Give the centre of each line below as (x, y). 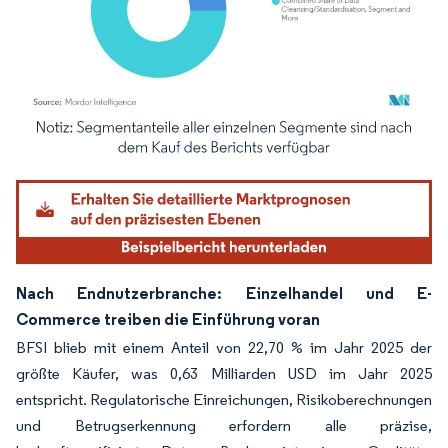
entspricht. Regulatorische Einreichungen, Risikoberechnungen (224, 399)
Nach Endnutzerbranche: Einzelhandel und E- (224, 292)
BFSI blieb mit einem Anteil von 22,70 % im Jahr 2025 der (224, 347)
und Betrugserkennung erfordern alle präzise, (224, 425)
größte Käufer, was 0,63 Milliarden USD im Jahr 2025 (224, 373)
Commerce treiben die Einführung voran (168, 318)
